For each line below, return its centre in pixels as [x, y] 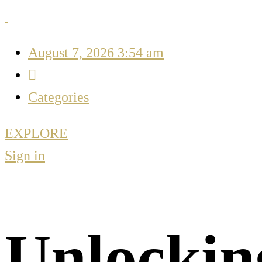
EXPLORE [36, 133]
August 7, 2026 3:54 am [96, 53]
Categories [58, 97]
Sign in [25, 156]
